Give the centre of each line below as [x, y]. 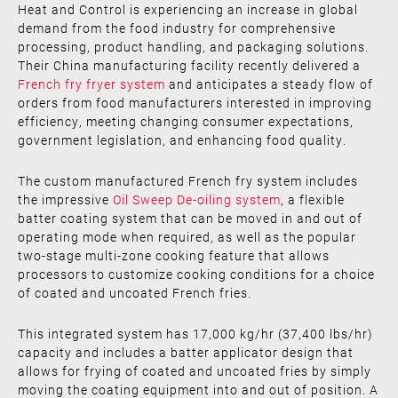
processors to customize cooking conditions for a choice [196, 274]
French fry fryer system [92, 84]
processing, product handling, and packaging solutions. [193, 46]
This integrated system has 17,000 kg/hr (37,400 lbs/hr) [195, 333]
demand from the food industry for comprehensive [177, 28]
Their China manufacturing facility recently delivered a [189, 65]
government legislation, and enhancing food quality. [182, 139]
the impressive [65, 199]
